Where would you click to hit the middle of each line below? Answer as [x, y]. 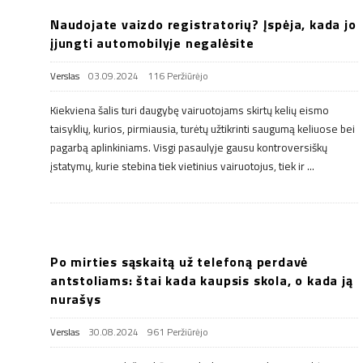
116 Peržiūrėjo [178, 76]
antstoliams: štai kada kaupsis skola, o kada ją [202, 280]
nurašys [76, 299]
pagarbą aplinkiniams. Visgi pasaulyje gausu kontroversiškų [189, 147]
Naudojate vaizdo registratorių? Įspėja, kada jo [203, 24]
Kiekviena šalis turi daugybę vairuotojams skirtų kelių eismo [190, 110]
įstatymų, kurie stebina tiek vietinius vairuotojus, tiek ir [177, 166]
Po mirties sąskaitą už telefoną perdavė [179, 261]
